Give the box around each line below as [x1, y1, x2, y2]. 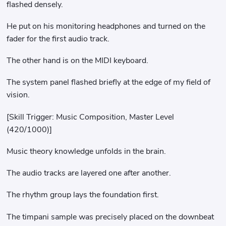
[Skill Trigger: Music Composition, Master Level [7, 111, 175, 123]
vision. [7, 89, 30, 101]
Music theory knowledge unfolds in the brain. [7, 145, 166, 157]
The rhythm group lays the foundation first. [7, 189, 159, 201]
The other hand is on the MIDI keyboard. [7, 55, 149, 67]
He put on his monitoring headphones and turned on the [7, 20, 206, 32]
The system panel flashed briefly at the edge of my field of [7, 77, 211, 88]
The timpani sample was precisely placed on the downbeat [7, 211, 214, 222]
